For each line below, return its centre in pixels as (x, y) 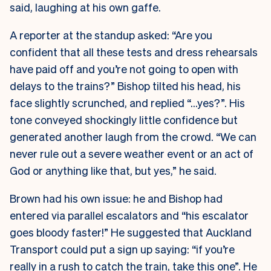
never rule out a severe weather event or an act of (132, 154)
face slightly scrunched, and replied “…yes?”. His (127, 103)
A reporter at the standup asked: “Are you (111, 35)
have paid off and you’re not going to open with (124, 69)
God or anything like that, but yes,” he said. (114, 171)
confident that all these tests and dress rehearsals (134, 52)
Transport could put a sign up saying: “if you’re (122, 249)
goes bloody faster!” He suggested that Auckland (131, 232)
